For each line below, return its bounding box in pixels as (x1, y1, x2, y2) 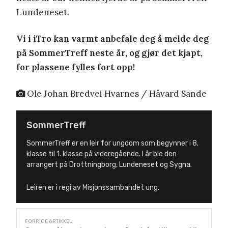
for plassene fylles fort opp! (16, 61, 135, 73)
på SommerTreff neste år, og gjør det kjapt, (16, 47, 203, 59)
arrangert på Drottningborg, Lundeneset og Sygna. (26, 160, 192, 169)
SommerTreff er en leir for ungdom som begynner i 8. (26, 138, 198, 148)
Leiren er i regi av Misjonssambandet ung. (26, 183, 159, 192)
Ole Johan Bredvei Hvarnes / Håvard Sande (25, 88, 207, 99)
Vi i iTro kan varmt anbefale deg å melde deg (16, 33, 209, 44)
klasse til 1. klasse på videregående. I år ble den (26, 149, 177, 158)
